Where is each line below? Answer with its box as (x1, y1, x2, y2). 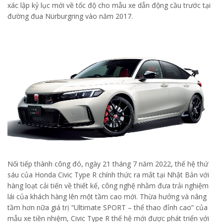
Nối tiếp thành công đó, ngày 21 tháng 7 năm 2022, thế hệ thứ (7, 159, 208, 168)
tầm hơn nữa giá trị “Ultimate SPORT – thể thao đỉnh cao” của (7, 202, 208, 212)
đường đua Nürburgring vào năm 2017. (7, 11, 133, 21)
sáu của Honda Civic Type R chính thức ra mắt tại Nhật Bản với (7, 169, 209, 179)
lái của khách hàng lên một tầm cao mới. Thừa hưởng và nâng (7, 191, 207, 201)
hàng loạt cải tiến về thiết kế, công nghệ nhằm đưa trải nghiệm (7, 180, 209, 190)
